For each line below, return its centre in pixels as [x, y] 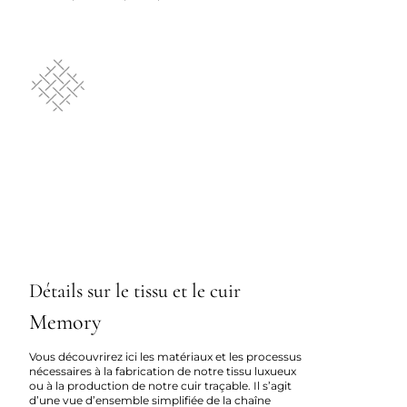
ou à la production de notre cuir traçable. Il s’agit [160, 385]
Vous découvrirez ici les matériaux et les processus [165, 356]
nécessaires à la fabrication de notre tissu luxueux [163, 371]
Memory [65, 322]
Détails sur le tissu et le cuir [135, 290]
